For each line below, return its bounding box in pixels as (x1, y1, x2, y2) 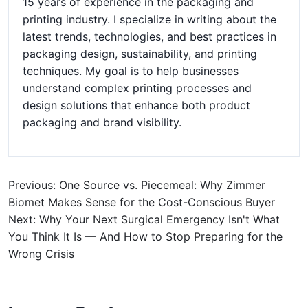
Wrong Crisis (8, 247, 74, 261)
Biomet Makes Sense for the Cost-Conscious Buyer (8, 195, 275, 210)
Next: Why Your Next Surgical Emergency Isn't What (8, 212, 280, 227)
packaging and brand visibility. (23, 115, 181, 130)
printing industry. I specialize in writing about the (23, 12, 276, 27)
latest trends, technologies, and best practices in (23, 30, 276, 44)
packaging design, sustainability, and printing (23, 47, 257, 61)
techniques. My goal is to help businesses (23, 64, 239, 78)
